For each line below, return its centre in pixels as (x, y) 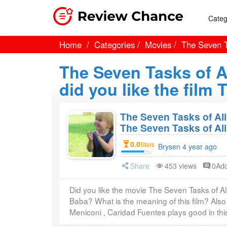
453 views (181, 166)
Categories (115, 45)
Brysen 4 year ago (187, 146)
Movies (158, 45)
